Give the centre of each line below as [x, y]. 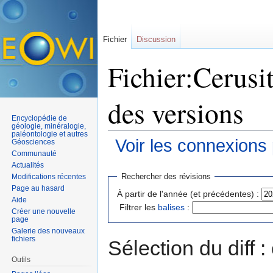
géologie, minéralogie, [49, 126]
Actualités [28, 165]
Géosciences [34, 142]
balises [171, 207]
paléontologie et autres [50, 134]
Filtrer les [139, 207]
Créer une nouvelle [44, 211]
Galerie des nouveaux [48, 231]
